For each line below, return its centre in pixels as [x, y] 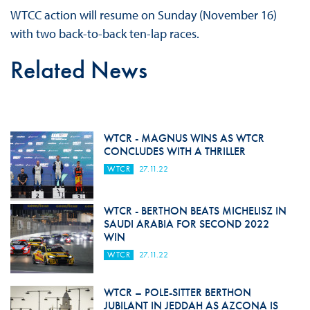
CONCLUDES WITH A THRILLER [174, 151]
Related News [79, 70]
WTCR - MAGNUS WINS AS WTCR [184, 138]
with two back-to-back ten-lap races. [104, 34]
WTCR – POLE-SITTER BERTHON [177, 292]
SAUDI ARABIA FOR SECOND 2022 [186, 224]
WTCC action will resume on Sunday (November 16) [143, 15]
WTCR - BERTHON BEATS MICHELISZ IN [195, 211]
